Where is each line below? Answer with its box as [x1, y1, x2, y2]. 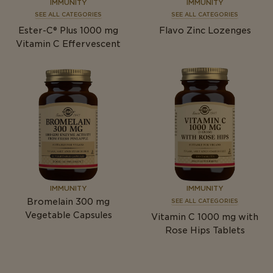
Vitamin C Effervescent [16, 39, 121, 49]
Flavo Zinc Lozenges [158, 26, 251, 36]
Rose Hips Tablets [165, 225, 245, 235]
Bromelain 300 [27, 197, 93, 207]
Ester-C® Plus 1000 [18, 26, 102, 36]
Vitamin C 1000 [151, 211, 219, 222]
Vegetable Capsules [24, 210, 112, 221]
